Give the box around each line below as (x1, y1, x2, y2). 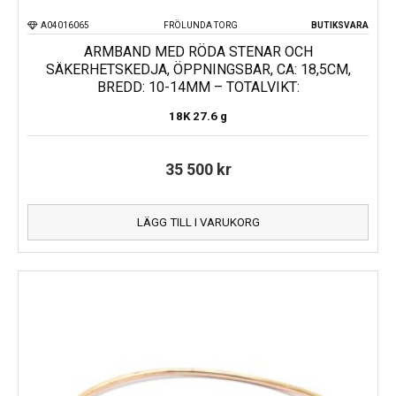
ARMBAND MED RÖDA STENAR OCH (83, 42, 313, 60)
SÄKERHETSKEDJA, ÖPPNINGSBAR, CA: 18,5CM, (45, 60, 351, 78)
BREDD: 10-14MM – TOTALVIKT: (96, 78, 300, 95)
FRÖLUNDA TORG (163, 19, 238, 30)
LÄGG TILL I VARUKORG (136, 215, 260, 229)
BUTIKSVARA (311, 19, 369, 30)
